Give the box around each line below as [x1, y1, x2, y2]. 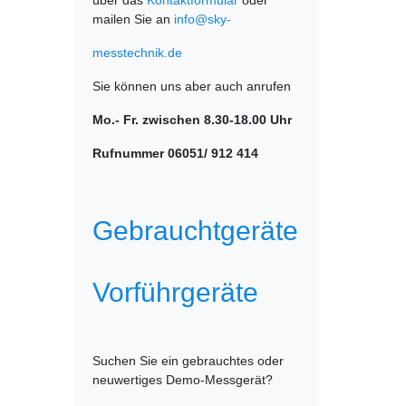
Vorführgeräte [92, 276, 258, 307]
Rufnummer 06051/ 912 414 [92, 146, 258, 160]
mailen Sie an [92, 12, 174, 26]
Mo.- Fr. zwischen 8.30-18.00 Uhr [92, 112, 292, 127]
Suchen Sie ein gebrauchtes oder [92, 353, 284, 368]
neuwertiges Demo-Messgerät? [92, 372, 273, 387]
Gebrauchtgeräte [92, 215, 298, 246]
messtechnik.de [92, 45, 182, 60]
